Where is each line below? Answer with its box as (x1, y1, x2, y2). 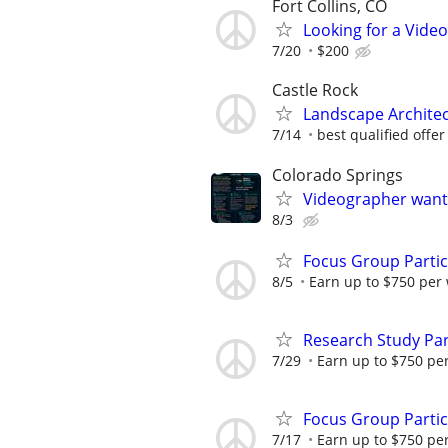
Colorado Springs (272, 163, 403, 186)
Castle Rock (272, 79, 358, 102)
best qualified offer (317, 125, 445, 145)
